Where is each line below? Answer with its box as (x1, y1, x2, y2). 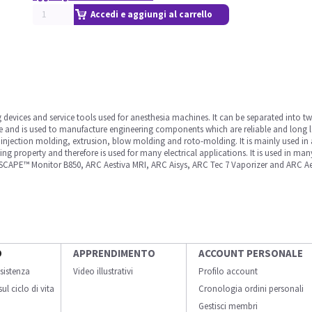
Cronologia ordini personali (198, 283, 304, 295)
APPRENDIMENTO (73, 247, 155, 260)
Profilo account (198, 265, 258, 277)
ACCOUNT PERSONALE (198, 247, 303, 260)
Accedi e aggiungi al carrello (91, 8, 212, 20)
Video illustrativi (73, 265, 133, 277)
